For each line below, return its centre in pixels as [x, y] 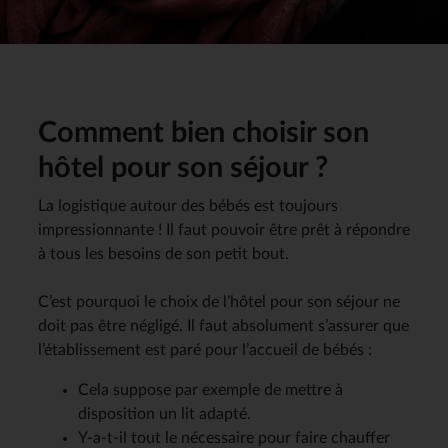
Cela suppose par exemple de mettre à [210, 389]
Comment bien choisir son [203, 132]
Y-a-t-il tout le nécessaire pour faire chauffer [234, 437]
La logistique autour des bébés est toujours [188, 205]
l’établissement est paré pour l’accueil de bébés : [205, 349]
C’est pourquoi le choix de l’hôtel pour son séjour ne [219, 301]
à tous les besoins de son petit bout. [163, 253]
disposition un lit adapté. [164, 413]
